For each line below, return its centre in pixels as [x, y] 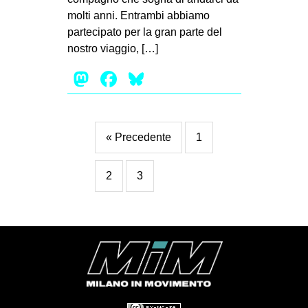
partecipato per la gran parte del [144, 32]
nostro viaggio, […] [112, 49]
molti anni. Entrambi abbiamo [138, 16]
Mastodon [141, 79]
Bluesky [185, 79]
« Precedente [138, 137]
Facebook [168, 79]
